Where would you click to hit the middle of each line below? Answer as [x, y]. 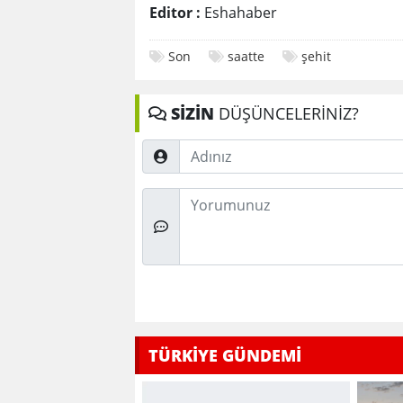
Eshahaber [239, 13]
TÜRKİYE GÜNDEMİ [225, 356]
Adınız [161, 150]
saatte [246, 57]
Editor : [175, 13]
